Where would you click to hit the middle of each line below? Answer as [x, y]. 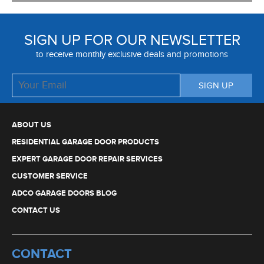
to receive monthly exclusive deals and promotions [132, 54]
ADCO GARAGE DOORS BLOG [64, 193]
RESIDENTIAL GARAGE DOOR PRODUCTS [85, 142]
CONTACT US [36, 210]
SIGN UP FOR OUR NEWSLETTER [132, 40]
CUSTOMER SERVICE [50, 176]
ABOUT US [32, 125]
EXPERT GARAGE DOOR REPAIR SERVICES [87, 159]
